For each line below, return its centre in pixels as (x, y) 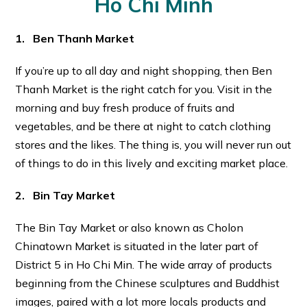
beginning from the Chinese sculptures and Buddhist (148, 283)
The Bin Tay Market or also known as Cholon (130, 228)
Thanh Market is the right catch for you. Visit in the (144, 89)
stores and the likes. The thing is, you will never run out (153, 145)
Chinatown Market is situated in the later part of (137, 246)
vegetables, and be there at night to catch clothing (143, 126)
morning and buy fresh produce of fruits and (125, 108)
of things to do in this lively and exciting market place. (152, 163)
